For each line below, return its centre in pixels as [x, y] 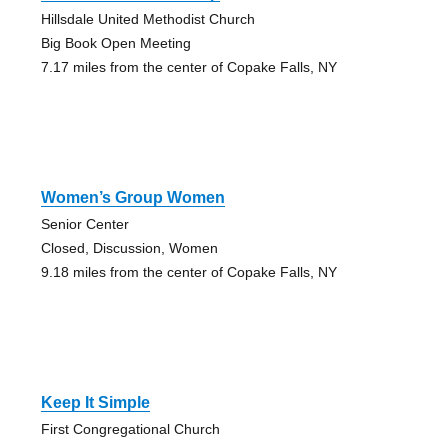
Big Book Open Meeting [115, 42]
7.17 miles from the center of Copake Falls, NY [188, 66]
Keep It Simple [95, 402]
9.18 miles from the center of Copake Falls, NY [188, 271]
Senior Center [84, 223]
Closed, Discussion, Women [129, 247]
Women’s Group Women [132, 197]
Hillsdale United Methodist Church [147, 18]
